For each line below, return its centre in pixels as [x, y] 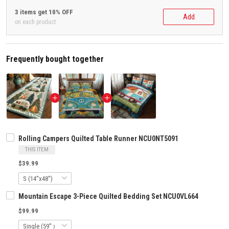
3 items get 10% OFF [44, 12]
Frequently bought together [55, 59]
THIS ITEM [37, 150]
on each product [35, 22]
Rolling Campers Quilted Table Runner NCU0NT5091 [98, 139]
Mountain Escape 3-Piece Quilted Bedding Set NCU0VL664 [108, 197]
